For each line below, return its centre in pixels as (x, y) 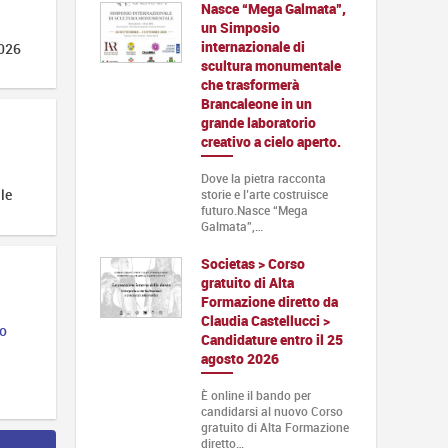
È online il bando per (255, 395)
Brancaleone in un (256, 103)
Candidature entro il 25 (271, 339)
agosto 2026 (239, 358)
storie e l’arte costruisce (264, 193)
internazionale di (252, 46)
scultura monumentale (270, 65)
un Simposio (240, 27)
